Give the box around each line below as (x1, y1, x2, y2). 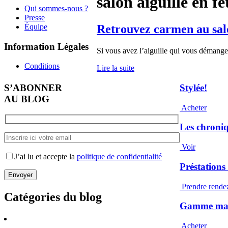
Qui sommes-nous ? (24, 4, 88, 13)
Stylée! (180, 82, 207, 93)
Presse (24, 13, 45, 22)
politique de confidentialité (77, 152, 162, 161)
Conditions (24, 62, 60, 71)
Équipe (24, 22, 47, 31)
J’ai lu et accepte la (14, 152, 77, 161)
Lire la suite (97, 64, 134, 73)
